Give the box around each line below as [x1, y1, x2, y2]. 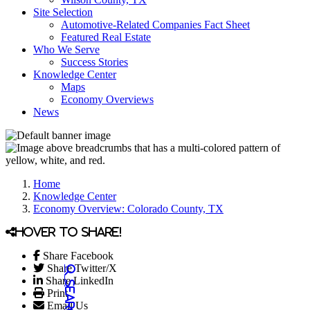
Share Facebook [43, 250, 113, 262]
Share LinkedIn [46, 275, 113, 286]
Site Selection [33, 6, 93, 18]
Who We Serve [33, 44, 100, 55]
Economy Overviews [61, 93, 154, 105]
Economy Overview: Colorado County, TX [33, 203, 224, 215]
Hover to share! [15, 226, 122, 237]
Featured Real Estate [61, 31, 151, 43]
